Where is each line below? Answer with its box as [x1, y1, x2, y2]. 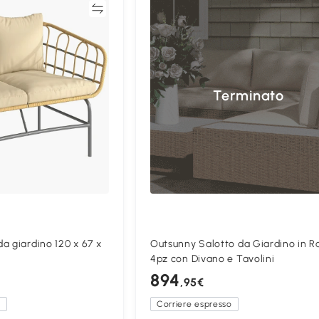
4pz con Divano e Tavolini [150, 253, 275, 266]
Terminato [213, 87, 284, 105]
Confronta [38, 2, 89, 15]
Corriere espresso [156, 299, 232, 310]
